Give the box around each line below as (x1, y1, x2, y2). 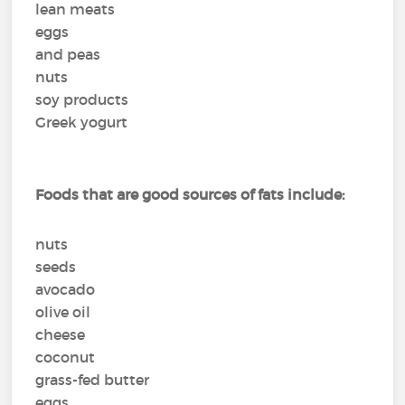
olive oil (35, 303, 91, 321)
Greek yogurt (35, 113, 128, 131)
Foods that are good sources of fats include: (35, 185, 345, 203)
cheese (35, 325, 86, 344)
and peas (35, 45, 101, 63)
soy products (35, 90, 129, 108)
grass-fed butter (35, 371, 150, 389)
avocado (35, 280, 96, 298)
